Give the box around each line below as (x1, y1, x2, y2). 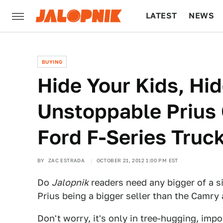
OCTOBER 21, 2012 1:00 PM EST (96, 157, 178, 163)
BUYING (42, 59, 63, 65)
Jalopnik (52, 177, 89, 188)
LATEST (146, 11, 177, 20)
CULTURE (146, 43, 184, 52)
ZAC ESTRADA (48, 157, 85, 163)
